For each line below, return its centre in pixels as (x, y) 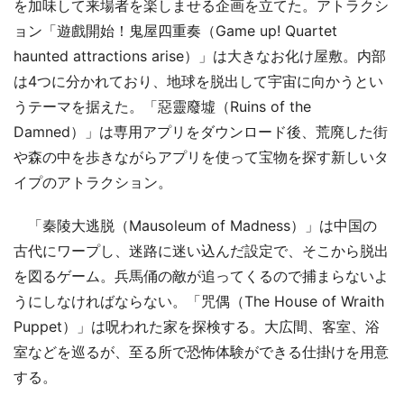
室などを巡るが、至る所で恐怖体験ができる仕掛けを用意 (201, 351)
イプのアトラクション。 (93, 182)
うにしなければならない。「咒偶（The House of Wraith (199, 301)
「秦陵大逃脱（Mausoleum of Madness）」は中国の (195, 225)
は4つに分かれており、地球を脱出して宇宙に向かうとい (198, 81)
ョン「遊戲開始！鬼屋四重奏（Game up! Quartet (175, 30)
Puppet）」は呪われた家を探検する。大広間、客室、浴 (197, 326)
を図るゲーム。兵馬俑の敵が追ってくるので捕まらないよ (201, 275)
